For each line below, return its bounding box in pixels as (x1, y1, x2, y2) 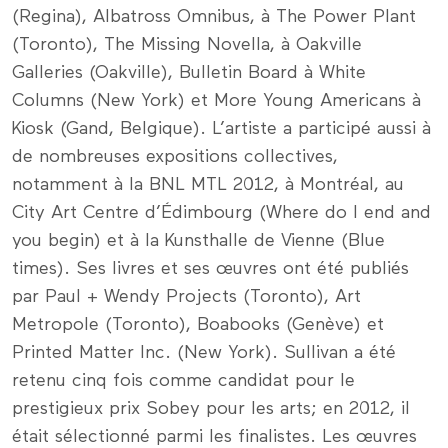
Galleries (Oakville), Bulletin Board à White (12, 63, 366, 82)
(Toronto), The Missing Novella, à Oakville (12, 35, 362, 54)
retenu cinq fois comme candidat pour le (12, 371, 355, 390)
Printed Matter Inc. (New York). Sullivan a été (12, 343, 396, 362)
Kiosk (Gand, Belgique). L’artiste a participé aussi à (12, 119, 431, 138)
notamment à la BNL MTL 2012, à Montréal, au (12, 175, 404, 194)
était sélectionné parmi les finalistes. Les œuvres (12, 427, 417, 446)
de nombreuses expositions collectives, (12, 147, 338, 166)
